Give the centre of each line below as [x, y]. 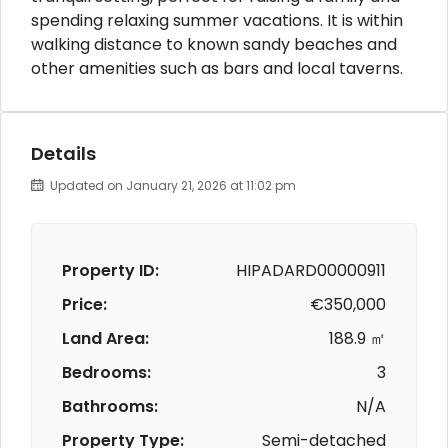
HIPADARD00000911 [311, 270]
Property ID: [110, 270]
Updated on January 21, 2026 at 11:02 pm [171, 185]
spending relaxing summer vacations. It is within [217, 20]
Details [63, 153]
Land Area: [105, 338]
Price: [84, 304]
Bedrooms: [106, 372]
